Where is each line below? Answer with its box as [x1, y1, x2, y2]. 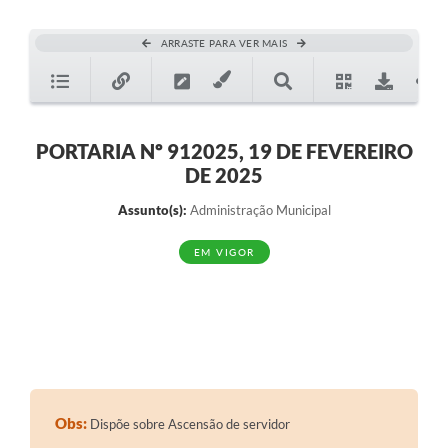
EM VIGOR [193, 245, 255, 258]
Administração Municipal [186, 202, 331, 219]
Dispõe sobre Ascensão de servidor [87, 416, 290, 433]
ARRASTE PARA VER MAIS [160, 37, 288, 50]
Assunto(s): [117, 202, 187, 219]
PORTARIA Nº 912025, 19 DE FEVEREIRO [35, 139, 413, 164]
